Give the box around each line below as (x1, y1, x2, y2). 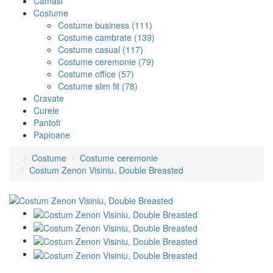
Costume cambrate (58, 30, 132, 43)
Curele (34, 104, 59, 116)
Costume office (58, 67, 116, 80)
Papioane (34, 128, 70, 141)
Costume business (58, 18, 129, 31)
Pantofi (34, 116, 60, 129)
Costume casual (58, 43, 120, 55)
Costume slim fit (58, 79, 119, 92)
